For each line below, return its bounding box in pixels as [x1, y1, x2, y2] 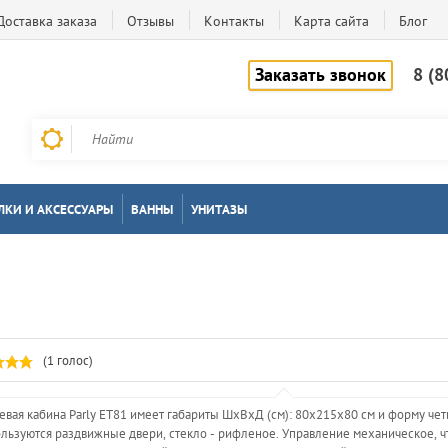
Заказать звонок [255, 63, 386, 86]
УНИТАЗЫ [191, 201, 247, 218]
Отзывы [127, 12, 174, 30]
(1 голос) [43, 352, 93, 369]
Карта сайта [294, 12, 369, 30]
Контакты [204, 12, 264, 30]
